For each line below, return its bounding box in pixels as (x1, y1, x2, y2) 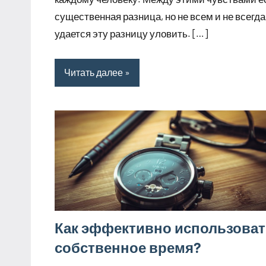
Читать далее (64, 66, 123, 78)
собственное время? (55, 238, 201, 256)
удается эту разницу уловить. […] (55, 27, 208, 39)
